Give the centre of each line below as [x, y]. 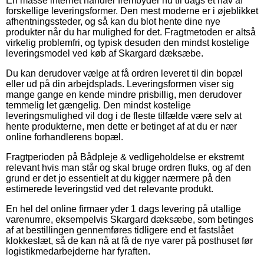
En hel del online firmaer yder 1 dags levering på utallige [123, 209]
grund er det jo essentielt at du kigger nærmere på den [118, 178]
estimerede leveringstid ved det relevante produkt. [110, 189]
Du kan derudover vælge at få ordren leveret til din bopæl [124, 73]
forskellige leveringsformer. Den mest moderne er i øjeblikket [132, 11]
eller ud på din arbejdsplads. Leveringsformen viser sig [120, 84]
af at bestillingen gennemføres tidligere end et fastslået [120, 230]
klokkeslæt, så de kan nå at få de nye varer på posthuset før [129, 240]
